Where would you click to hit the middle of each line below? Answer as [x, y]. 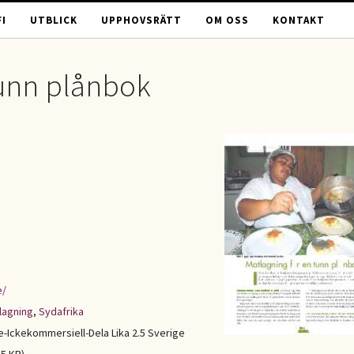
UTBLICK [54, 20]
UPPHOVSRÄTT [141, 20]
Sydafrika [61, 311]
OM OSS [227, 20]
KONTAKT [299, 20]
